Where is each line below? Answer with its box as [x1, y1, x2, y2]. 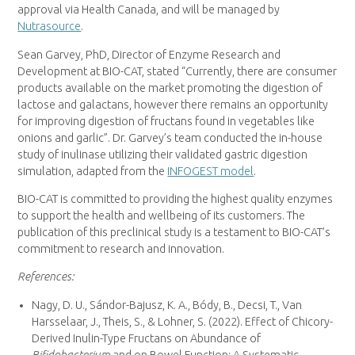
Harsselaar [32, 315, 86, 328]
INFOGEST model [167, 164, 254, 177]
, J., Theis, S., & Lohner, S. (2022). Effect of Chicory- [86, 315, 334, 328]
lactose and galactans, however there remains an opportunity [17, 97, 329, 111]
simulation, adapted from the [17, 164, 168, 177]
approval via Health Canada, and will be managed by [17, 3, 281, 17]
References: [17, 270, 75, 284]
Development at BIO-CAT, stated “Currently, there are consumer [17, 64, 338, 78]
